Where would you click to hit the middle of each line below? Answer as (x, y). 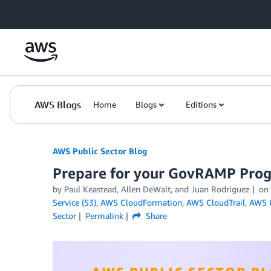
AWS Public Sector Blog (100, 151)
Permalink (104, 216)
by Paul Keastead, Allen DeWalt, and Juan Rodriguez (151, 189)
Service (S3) (74, 202)
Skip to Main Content (46, 12)
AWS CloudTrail (216, 202)
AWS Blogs (58, 105)
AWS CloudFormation (141, 202)
